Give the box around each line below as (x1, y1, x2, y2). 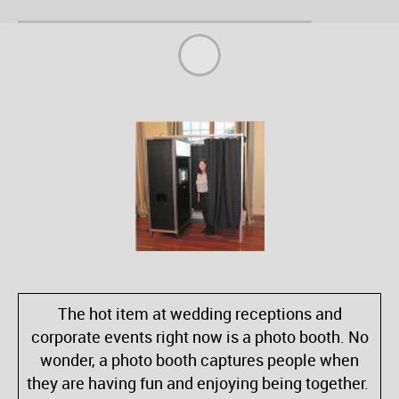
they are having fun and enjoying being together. (27, 372, 372, 395)
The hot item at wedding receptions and (57, 303, 342, 325)
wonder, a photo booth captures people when (40, 349, 359, 371)
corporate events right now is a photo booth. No (30, 326, 369, 348)
